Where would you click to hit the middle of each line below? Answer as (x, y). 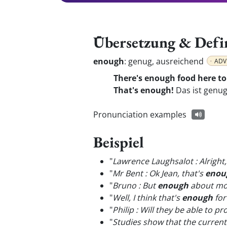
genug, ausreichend (167, 61)
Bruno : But (135, 185)
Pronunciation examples (140, 115)
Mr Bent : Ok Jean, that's (159, 173)
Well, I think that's (147, 198)
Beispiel (119, 142)
